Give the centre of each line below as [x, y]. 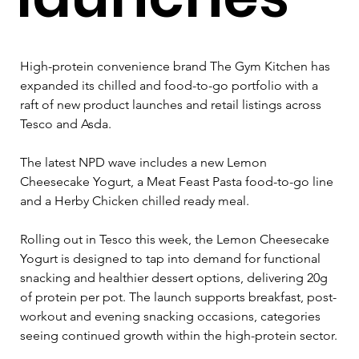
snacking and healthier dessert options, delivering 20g [175, 277]
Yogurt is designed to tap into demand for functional [172, 258]
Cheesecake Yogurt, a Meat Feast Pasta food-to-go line [178, 181]
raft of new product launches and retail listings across [172, 104]
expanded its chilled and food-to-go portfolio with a [171, 85]
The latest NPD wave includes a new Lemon [145, 162]
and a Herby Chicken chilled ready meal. [135, 200]
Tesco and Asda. [66, 123]
